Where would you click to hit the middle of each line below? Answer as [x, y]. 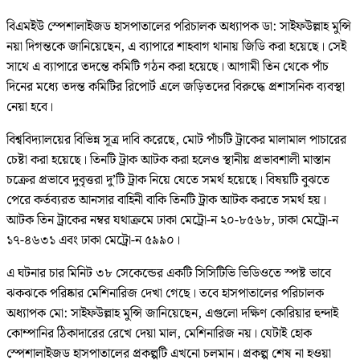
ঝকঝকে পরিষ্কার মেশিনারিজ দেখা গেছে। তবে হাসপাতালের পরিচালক [165, 294]
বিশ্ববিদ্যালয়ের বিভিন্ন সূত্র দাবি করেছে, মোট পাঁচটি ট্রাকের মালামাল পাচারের [176, 141]
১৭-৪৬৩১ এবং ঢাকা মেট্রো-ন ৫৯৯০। [93, 241]
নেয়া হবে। [30, 108]
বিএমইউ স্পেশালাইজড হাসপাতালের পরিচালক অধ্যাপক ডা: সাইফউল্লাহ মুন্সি [179, 27]
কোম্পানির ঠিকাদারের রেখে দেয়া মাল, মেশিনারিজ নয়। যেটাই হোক [159, 334]
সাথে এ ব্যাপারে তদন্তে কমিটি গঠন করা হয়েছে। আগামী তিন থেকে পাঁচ [168, 67]
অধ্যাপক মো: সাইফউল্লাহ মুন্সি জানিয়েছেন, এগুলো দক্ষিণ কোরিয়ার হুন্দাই [172, 314]
